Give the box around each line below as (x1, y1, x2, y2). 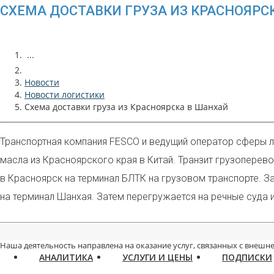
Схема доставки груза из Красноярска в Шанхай (24, 101, 228, 113)
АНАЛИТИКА (39, 251, 93, 263)
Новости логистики (24, 89, 105, 100)
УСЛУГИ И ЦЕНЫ (122, 251, 193, 263)
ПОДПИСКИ (222, 251, 272, 263)
